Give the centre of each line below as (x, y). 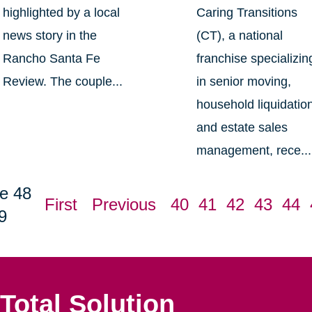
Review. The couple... (62, 82)
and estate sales (242, 128)
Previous (124, 205)
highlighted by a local (61, 13)
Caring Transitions (247, 13)
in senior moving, (244, 82)
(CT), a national (240, 36)
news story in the (49, 36)
